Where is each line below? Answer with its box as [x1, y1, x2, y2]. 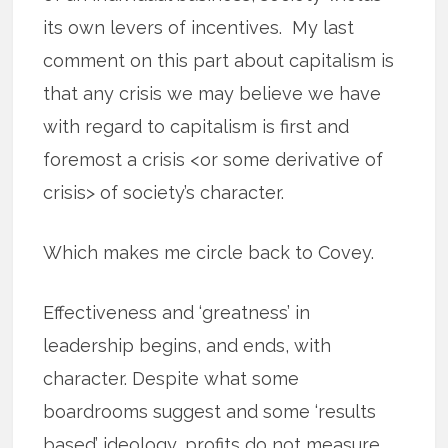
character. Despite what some [43, 367, 300, 389]
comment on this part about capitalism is [43, 49, 395, 71]
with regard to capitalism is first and [43, 115, 350, 137]
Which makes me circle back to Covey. [43, 241, 375, 263]
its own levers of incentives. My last [43, 16, 355, 38]
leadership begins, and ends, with [43, 334, 332, 356]
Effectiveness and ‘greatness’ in [43, 301, 311, 323]
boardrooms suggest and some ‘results [43, 400, 377, 422]
